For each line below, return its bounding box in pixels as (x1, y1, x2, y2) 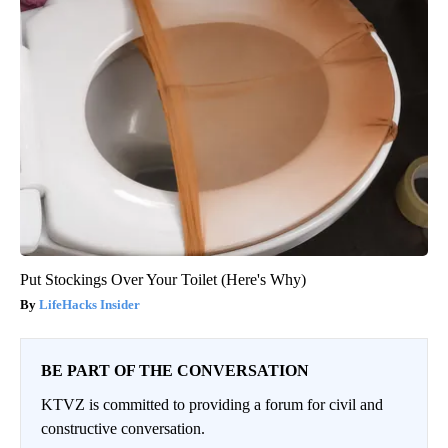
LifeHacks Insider (39, 296, 140, 312)
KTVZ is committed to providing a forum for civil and (41, 395, 383, 413)
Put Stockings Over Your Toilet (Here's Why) (20, 270, 306, 288)
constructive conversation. (41, 419, 205, 437)
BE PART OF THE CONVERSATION (41, 361, 309, 379)
